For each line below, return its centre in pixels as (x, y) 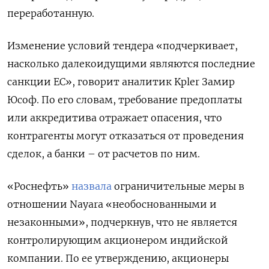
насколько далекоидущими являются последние (131, 63)
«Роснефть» (39, 186)
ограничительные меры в (178, 186)
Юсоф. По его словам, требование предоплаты (125, 99)
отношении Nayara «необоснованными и (112, 204)
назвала (92, 186)
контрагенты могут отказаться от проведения (125, 135)
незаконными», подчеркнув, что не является (122, 222)
